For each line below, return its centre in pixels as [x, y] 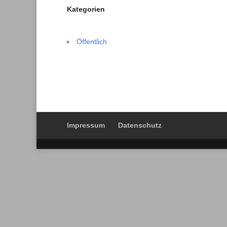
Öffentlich [92, 42]
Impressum [86, 125]
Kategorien [86, 9]
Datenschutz [140, 125]
